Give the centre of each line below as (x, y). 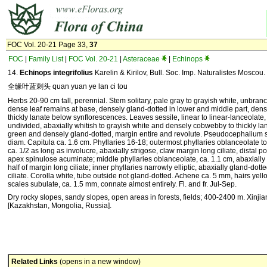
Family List (46, 59)
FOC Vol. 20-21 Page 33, (48, 45)
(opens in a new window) (99, 262)
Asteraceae (141, 59)
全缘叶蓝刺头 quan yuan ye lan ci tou (68, 86)
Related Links (35, 262)
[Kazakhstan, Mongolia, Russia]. (60, 206)
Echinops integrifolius (56, 73)
